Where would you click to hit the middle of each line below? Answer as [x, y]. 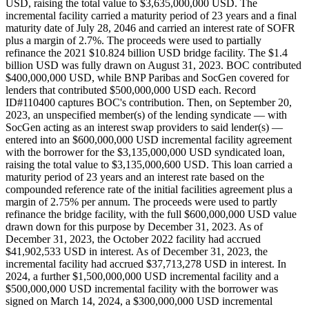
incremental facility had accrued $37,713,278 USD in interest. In [146, 264]
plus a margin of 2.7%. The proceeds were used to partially [133, 41]
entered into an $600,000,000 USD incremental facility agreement [149, 140]
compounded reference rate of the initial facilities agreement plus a [149, 190]
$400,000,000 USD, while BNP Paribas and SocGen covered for [147, 78]
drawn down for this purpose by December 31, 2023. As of [134, 227]
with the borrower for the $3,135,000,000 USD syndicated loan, [145, 152]
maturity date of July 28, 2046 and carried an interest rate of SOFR [150, 28]
